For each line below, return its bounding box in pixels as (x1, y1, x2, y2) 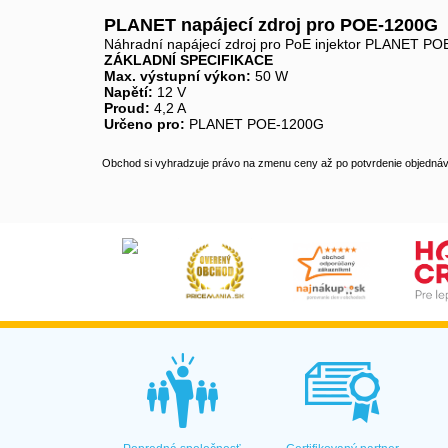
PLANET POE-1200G (185, 116, 324, 132)
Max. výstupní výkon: (104, 68, 251, 84)
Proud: (104, 100, 150, 116)
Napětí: (104, 84, 153, 100)
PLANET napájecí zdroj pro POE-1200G (104, 15, 438, 35)
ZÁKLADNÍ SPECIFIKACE (104, 52, 273, 68)
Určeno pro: (104, 116, 185, 132)
